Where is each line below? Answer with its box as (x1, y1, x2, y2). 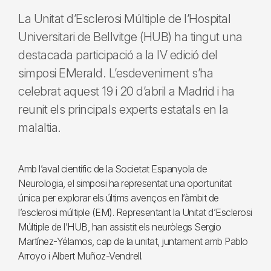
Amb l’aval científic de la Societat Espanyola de (18, 163, 207, 175)
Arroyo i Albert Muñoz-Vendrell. (18, 250, 143, 262)
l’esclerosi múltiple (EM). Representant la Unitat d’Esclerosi (18, 206, 252, 218)
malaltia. (18, 120, 61, 135)
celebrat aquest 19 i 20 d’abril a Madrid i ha (18, 84, 235, 99)
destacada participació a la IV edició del (18, 48, 218, 62)
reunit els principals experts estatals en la (18, 102, 228, 117)
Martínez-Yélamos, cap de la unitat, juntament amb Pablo (18, 235, 248, 247)
